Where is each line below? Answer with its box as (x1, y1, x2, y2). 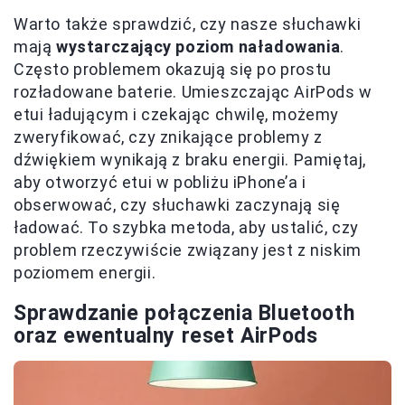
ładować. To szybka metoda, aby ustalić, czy (14, 218, 359, 238)
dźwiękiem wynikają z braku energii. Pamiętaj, (14, 150, 367, 170)
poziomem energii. (14, 263, 156, 283)
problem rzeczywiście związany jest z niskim (14, 240, 362, 260)
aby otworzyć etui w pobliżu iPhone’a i (14, 173, 306, 193)
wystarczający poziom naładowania (56, 37, 341, 57)
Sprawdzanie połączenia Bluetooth (14, 301, 355, 326)
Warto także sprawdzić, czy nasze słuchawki (14, 14, 362, 34)
